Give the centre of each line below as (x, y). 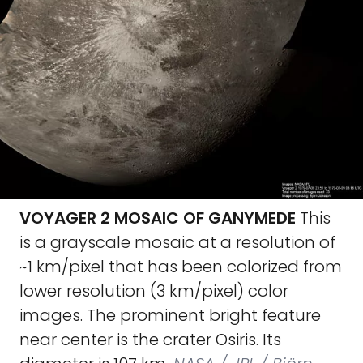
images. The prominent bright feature (170, 315)
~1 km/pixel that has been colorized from (181, 267)
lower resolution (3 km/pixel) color (154, 291)
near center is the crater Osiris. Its (150, 340)
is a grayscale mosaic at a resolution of (177, 242)
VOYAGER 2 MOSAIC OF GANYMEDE (158, 218)
